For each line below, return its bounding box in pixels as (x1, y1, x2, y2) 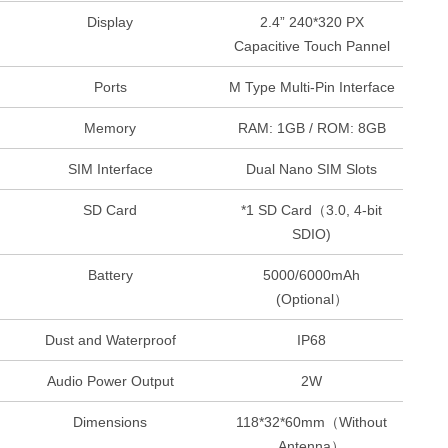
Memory (84, 120, 137, 137)
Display (87, 14, 134, 31)
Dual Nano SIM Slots (246, 161, 378, 178)
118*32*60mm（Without (236, 414, 388, 431)
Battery (87, 267, 133, 284)
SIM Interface (67, 161, 153, 178)
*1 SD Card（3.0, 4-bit (241, 202, 383, 219)
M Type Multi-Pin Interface (228, 79, 395, 96)
